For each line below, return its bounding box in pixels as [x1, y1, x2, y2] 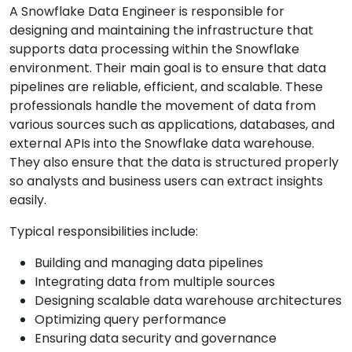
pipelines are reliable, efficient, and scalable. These [9, 78, 323, 97]
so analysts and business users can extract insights [9, 172, 323, 191]
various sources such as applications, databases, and [9, 115, 335, 134]
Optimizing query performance [35, 310, 226, 329]
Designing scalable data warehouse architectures [35, 291, 342, 310]
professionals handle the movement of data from [9, 97, 316, 115]
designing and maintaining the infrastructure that [9, 21, 313, 40]
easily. [9, 191, 46, 210]
